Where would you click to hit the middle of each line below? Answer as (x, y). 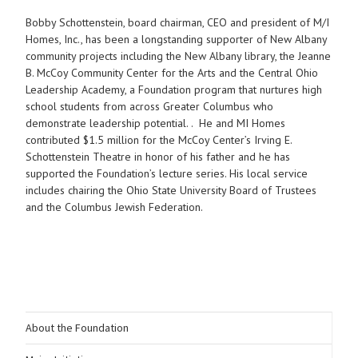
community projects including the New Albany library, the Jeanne (178, 56)
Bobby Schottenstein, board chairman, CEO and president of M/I (177, 23)
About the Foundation (77, 328)
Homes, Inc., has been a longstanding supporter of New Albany (176, 40)
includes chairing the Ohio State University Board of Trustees (171, 191)
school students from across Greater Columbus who (149, 107)
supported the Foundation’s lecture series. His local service (166, 174)
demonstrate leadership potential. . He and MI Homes (155, 123)
